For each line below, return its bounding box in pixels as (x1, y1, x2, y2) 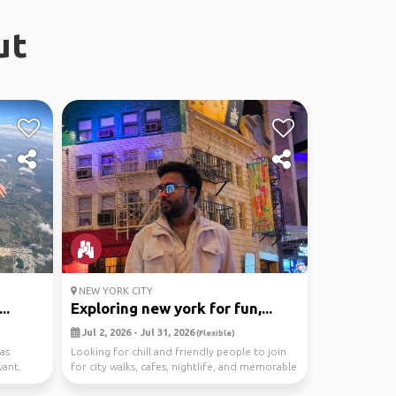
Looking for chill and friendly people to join (70, 346, 286, 357)
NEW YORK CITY (75, 286, 153, 296)
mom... (70, 376, 105, 387)
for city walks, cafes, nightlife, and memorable (70, 361, 297, 372)
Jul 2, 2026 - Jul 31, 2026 (79, 327, 194, 338)
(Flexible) (194, 328, 235, 338)
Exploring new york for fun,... (70, 300, 272, 316)
